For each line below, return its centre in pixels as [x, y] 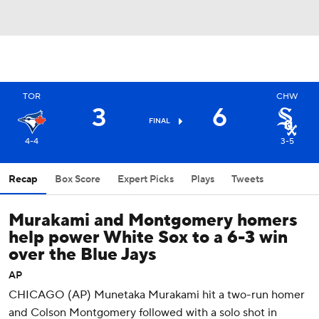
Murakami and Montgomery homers [153, 220]
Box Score [78, 179]
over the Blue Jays [83, 255]
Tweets [247, 179]
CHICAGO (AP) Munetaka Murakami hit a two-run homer [157, 295]
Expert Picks [146, 179]
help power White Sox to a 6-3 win [148, 237]
